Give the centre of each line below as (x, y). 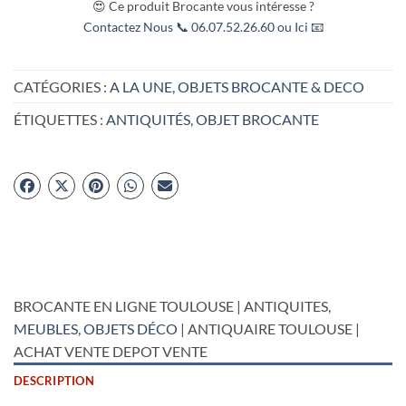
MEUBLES (46, 328)
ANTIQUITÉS (148, 120)
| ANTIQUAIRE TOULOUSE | (269, 328)
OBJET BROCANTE (257, 120)
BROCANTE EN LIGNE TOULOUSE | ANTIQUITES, (172, 305)
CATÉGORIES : (62, 87)
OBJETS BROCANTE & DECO (271, 87)
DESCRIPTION (54, 380)
